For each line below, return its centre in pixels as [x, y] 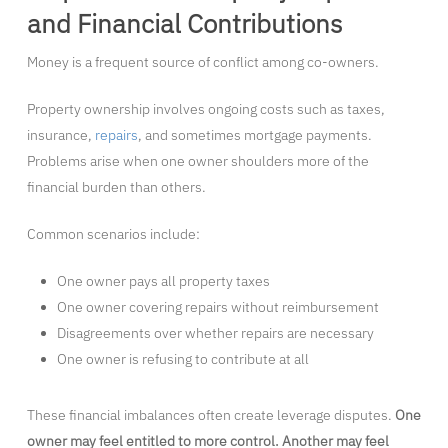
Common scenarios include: [113, 234]
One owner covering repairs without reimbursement [217, 307]
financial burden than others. [116, 187]
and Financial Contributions [184, 23]
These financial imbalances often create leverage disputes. [210, 415]
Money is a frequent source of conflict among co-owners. [202, 62]
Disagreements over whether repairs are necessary [215, 333]
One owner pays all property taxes [163, 281]
